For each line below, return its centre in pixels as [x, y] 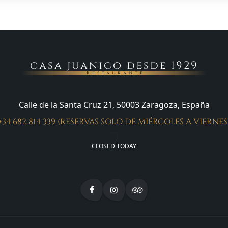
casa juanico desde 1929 [114, 66]
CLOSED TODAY [114, 146]
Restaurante [116, 73]
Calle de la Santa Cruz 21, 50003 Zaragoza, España [114, 105]
